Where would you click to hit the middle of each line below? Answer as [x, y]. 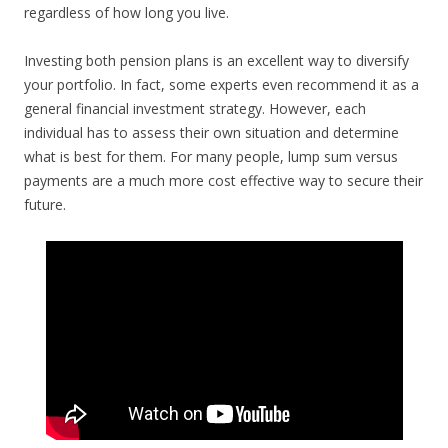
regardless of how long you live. [126, 13]
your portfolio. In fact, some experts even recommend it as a [221, 85]
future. [45, 205]
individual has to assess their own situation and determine [211, 133]
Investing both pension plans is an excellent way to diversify [216, 61]
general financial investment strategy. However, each [195, 109]
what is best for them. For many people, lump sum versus [211, 157]
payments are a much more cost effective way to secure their [223, 181]
